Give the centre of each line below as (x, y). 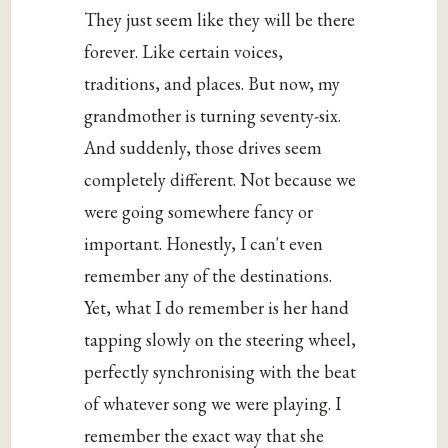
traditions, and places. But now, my (212, 83)
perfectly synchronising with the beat (220, 371)
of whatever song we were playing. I (213, 403)
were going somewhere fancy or (199, 211)
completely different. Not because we (220, 179)
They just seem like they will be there (220, 19)
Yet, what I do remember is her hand (217, 307)
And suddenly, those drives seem (203, 147)
